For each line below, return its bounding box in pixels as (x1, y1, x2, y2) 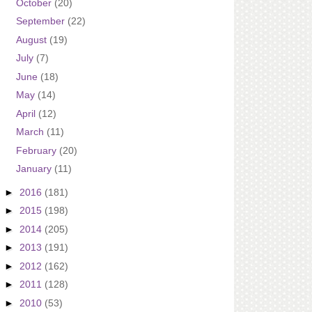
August (15, 33, 49, 45)
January (15, 163, 54, 175)
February (15, 144, 59, 156)
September (15, 15, 68, 27)
